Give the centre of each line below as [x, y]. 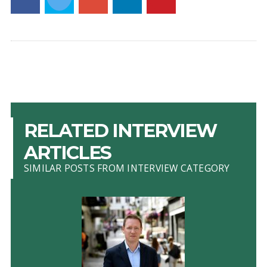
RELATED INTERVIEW [120, 131]
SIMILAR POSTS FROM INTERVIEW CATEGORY [127, 168]
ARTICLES [67, 153]
